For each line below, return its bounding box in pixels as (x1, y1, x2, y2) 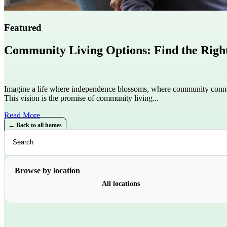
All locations (102, 179, 140, 187)
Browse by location (15, 166, 80, 175)
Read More (4, 110, 40, 120)
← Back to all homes (9, 121, 62, 129)
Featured (4, 22, 42, 33)
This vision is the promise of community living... (4, 93, 159, 102)
